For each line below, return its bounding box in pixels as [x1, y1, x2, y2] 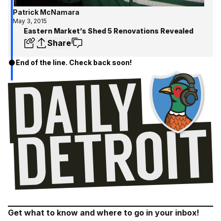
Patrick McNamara [12, 8, 79, 17]
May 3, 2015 [12, 17, 47, 25]
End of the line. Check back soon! [16, 58, 132, 67]
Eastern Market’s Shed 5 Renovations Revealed [24, 27, 193, 36]
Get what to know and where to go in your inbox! [8, 207, 199, 218]
